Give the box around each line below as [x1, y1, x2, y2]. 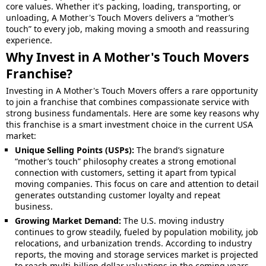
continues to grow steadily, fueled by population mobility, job [15, 226, 258, 237]
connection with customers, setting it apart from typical [15, 167, 236, 178]
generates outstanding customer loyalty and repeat [15, 189, 220, 201]
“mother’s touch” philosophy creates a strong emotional [15, 156, 236, 167]
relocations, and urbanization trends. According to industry [15, 237, 252, 249]
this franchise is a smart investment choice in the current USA [6, 119, 253, 130]
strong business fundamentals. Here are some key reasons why [6, 107, 259, 119]
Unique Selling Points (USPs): [15, 144, 134, 156]
